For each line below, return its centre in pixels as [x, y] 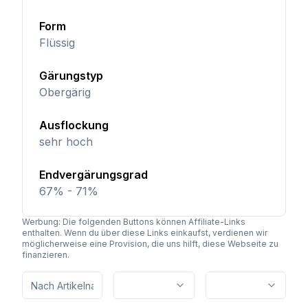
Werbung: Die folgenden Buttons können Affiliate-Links [134, 222]
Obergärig [65, 92]
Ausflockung [74, 125]
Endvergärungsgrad [93, 175]
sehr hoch [66, 142]
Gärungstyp [71, 76]
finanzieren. [46, 255]
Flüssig [57, 43]
